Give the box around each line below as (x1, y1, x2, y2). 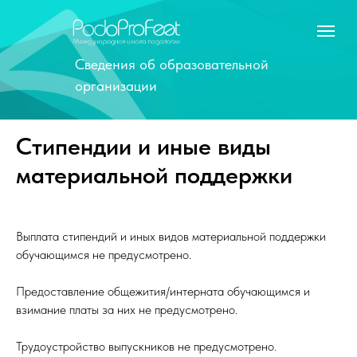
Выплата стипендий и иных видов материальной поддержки (16, 229, 326, 244)
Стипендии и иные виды (16, 131, 271, 160)
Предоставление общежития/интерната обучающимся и (16, 284, 310, 299)
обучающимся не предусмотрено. (16, 247, 191, 262)
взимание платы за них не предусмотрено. (16, 302, 237, 317)
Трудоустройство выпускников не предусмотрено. (16, 339, 277, 354)
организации (75, 77, 157, 94)
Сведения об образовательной (75, 56, 269, 73)
